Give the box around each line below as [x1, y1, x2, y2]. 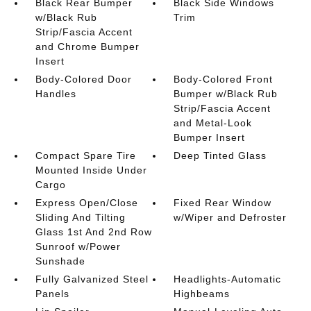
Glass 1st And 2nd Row [35, 226, 152, 237]
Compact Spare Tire [35, 150, 136, 161]
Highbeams [174, 288, 230, 299]
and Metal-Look [174, 117, 253, 128]
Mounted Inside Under [35, 165, 147, 176]
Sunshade [35, 255, 85, 267]
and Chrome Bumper [35, 41, 140, 52]
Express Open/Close [35, 197, 138, 208]
